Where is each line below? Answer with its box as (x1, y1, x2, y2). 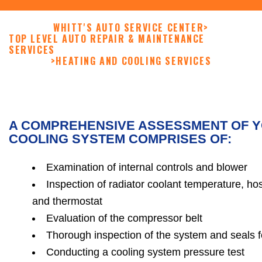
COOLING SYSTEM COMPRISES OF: (9, 132, 232, 147)
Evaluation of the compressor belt (46, 212, 202, 225)
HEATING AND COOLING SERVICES (56, 54, 212, 68)
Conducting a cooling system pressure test (46, 246, 244, 258)
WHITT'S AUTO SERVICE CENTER (53, 20, 204, 35)
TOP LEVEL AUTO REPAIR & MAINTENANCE (9, 32, 205, 46)
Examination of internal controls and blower (46, 161, 247, 174)
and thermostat (32, 195, 102, 208)
